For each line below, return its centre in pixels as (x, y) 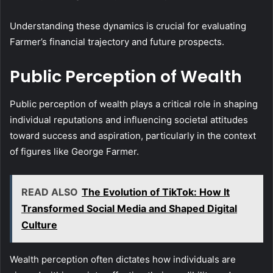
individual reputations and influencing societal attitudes (129, 119)
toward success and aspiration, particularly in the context (133, 135)
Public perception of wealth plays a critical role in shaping (134, 104)
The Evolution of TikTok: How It (156, 192)
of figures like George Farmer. (74, 151)
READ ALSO (50, 192)
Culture (39, 225)
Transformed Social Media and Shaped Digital (129, 208)
